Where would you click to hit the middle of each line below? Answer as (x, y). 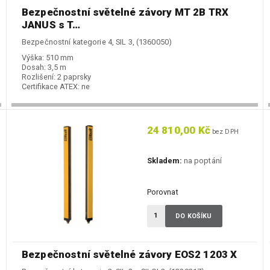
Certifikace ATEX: (51, 87)
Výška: (33, 58)
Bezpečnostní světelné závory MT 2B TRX (125, 12)
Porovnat (162, 192)
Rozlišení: (39, 77)
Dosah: (34, 67)
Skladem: (164, 161)
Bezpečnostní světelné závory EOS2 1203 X (130, 255)
